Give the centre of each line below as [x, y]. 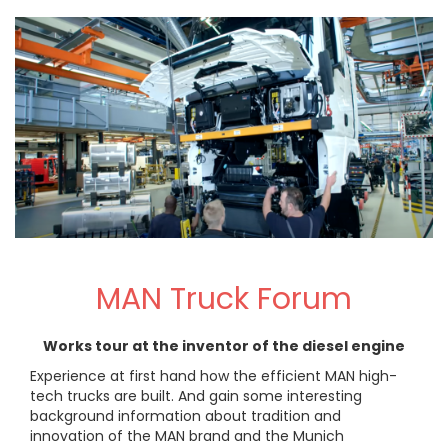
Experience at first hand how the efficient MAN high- [213, 376]
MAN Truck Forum [224, 299]
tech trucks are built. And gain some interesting [196, 396]
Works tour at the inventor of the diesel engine [224, 346]
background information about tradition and [185, 416]
